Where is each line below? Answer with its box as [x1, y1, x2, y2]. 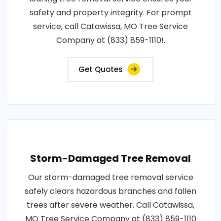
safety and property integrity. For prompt [29, 7, 192, 19]
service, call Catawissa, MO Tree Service [33, 21, 188, 33]
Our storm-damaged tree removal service [28, 172, 193, 184]
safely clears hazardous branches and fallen [25, 185, 196, 197]
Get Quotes [78, 64, 123, 75]
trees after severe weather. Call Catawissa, [27, 199, 194, 211]
